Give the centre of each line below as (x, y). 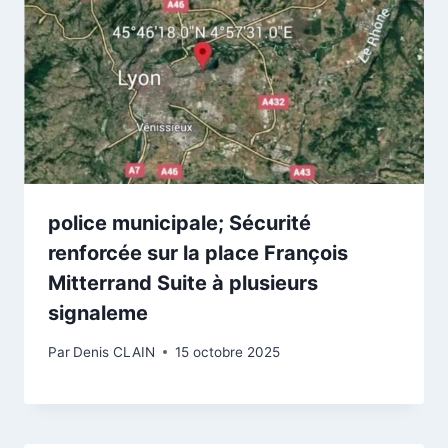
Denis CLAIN (114, 351)
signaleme (98, 313)
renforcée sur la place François (198, 253)
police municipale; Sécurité (179, 223)
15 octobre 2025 (228, 351)
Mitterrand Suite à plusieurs (183, 283)
